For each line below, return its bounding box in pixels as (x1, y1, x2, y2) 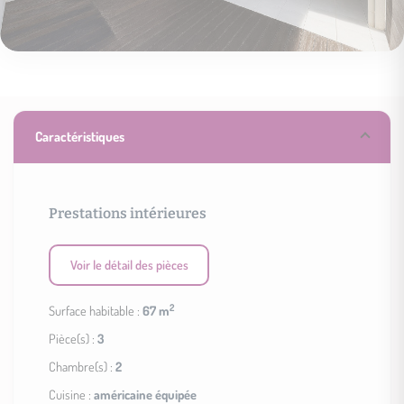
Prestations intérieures (49, 204, 207, 222)
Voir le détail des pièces (69, 257, 188, 273)
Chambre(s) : (49, 358, 116, 375)
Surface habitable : (49, 302, 143, 319)
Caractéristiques (35, 127, 125, 145)
